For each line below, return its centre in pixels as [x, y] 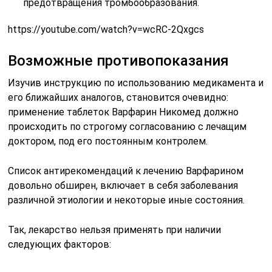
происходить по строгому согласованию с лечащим [127, 126]
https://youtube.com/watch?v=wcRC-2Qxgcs [106, 29]
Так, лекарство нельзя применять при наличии [115, 229]
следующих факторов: [60, 244]
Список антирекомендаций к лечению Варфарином [126, 171]
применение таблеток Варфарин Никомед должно [124, 112]
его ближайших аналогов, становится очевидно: [118, 97]
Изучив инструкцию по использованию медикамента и [136, 83]
